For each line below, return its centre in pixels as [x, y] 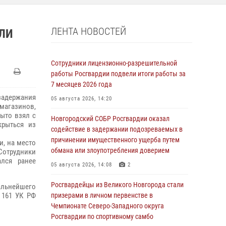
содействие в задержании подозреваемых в [117, 129]
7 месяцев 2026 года [81, 84]
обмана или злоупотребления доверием [110, 150]
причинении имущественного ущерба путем [115, 140]
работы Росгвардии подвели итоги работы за [118, 74]
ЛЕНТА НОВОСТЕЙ [89, 31]
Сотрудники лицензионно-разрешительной [114, 63]
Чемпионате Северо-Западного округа [107, 206]
